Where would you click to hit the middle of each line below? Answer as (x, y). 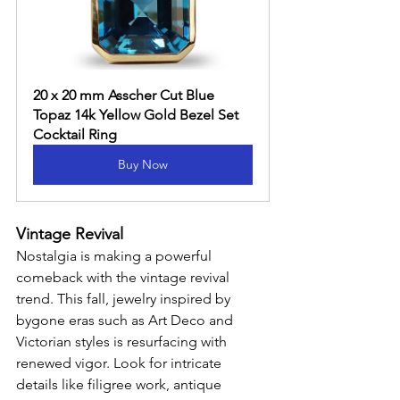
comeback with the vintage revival (125, 277)
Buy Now (143, 164)
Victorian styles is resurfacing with (123, 342)
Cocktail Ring (75, 134)
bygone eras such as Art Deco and (126, 320)
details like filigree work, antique (121, 384)
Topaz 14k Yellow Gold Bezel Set (137, 115)
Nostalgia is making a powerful (116, 256)
